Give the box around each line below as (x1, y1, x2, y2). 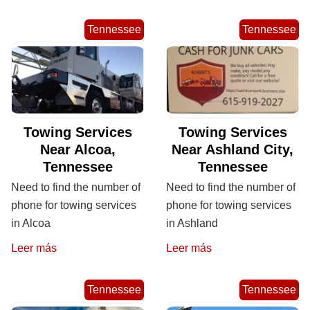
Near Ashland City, (172, 142, 293, 158)
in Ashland (166, 217, 218, 230)
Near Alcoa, (39, 142, 116, 158)
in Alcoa (11, 217, 51, 230)
